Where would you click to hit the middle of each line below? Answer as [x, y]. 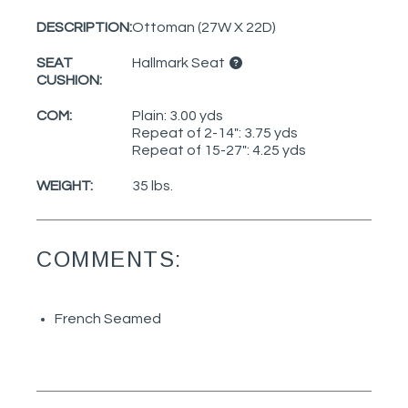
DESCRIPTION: [84, 28]
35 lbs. [153, 186]
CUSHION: [69, 81]
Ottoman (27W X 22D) [204, 28]
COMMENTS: [109, 259]
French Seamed [108, 318]
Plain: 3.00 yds [178, 116]
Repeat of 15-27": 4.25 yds [219, 151]
